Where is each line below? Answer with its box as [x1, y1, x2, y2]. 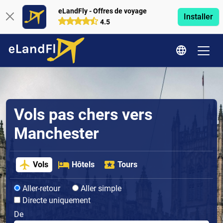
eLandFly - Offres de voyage [58, 6, 147, 15]
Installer [183, 12, 213, 21]
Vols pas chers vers [14, 105, 152, 124]
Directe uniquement [20, 196, 91, 206]
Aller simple [79, 184, 121, 194]
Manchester [14, 124, 99, 143]
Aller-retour [20, 184, 60, 194]
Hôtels [71, 160, 95, 170]
